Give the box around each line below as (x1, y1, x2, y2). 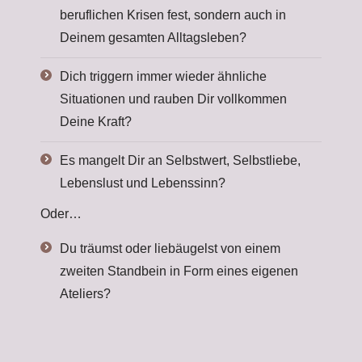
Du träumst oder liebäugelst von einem (60, 242, 280, 255)
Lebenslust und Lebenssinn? (60, 176, 225, 190)
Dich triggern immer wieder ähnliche (60, 69, 267, 83)
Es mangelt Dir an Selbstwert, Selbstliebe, (60, 154, 301, 167)
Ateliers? (60, 287, 111, 301)
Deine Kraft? (60, 115, 132, 128)
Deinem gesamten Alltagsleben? (60, 31, 246, 44)
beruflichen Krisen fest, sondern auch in (60, 8, 286, 22)
